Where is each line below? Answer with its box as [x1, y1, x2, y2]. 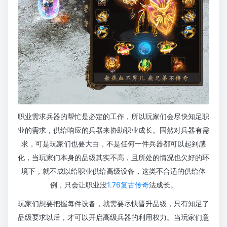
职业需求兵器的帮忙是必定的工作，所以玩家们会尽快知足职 [18, 112, 209, 121]
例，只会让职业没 [50, 180, 107, 189]
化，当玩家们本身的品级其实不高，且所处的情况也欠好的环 [18, 153, 209, 162]
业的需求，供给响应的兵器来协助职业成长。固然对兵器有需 [18, 126, 209, 134]
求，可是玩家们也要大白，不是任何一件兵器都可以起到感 [21, 139, 206, 148]
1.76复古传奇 [106, 180, 149, 189]
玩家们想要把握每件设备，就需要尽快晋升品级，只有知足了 [18, 199, 209, 208]
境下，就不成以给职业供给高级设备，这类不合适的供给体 [21, 167, 206, 175]
